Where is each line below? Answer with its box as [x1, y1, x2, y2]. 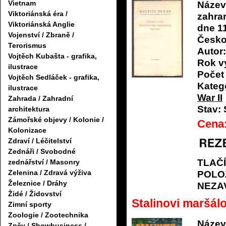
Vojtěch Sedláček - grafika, [8, 73, 99, 82]
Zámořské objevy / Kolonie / [8, 116, 104, 124]
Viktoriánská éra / [8, 10, 68, 18]
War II [197, 92, 222, 103]
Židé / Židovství [8, 190, 62, 198]
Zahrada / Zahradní [8, 94, 73, 103]
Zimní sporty [8, 200, 51, 209]
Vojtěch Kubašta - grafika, [8, 52, 97, 61]
